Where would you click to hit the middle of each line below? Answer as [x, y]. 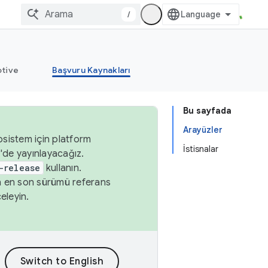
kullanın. [62, 168]
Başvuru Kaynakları [91, 70]
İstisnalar [201, 149]
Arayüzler [203, 130]
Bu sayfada [207, 111]
